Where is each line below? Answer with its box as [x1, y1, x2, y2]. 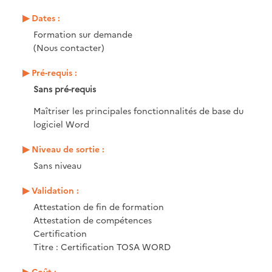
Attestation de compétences [33, 213, 152, 226]
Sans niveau [33, 158, 81, 171]
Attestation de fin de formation [33, 200, 164, 212]
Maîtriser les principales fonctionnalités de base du [33, 104, 243, 117]
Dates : [32, 11, 60, 24]
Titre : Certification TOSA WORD [33, 240, 171, 253]
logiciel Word [33, 117, 89, 130]
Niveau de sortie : [32, 142, 104, 155]
